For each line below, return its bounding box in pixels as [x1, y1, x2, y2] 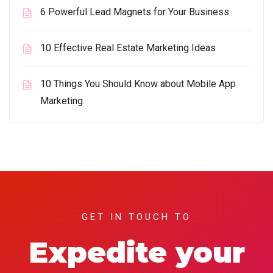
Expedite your [28, 235, 245, 270]
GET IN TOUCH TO [82, 211, 191, 222]
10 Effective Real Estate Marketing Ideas [40, 41, 216, 54]
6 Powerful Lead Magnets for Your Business [40, 5, 229, 18]
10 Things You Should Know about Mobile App [40, 77, 236, 90]
